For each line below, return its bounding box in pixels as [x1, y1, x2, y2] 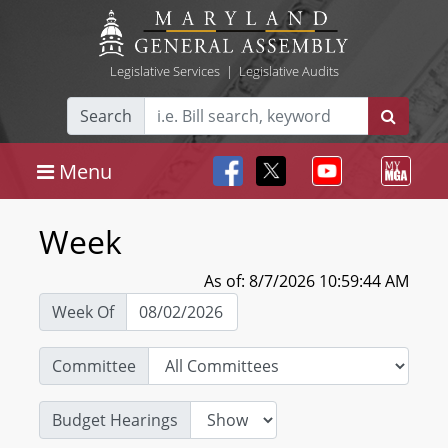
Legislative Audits [238, 62, 339, 80]
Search [80, 105, 132, 127]
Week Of [52, 301, 114, 323]
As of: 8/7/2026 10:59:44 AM [204, 270, 409, 292]
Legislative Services [109, 62, 220, 80]
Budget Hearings [52, 409, 178, 431]
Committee [52, 355, 136, 377]
